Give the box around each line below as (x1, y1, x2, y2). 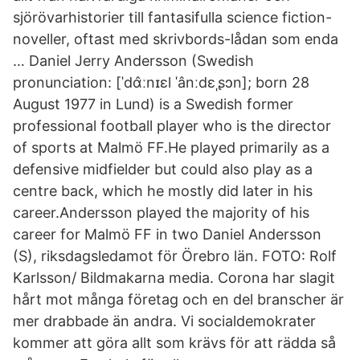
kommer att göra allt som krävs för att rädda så (13, 334, 336, 351)
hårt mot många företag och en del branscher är (13, 291, 344, 308)
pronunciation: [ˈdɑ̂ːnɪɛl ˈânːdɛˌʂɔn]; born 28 (13, 74, 309, 91)
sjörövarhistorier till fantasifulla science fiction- (13, 9, 332, 26)
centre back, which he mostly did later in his (13, 182, 313, 199)
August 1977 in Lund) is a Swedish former (13, 96, 293, 112)
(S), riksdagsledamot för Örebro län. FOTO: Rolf (13, 247, 337, 264)
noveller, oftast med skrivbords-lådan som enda (13, 31, 338, 47)
